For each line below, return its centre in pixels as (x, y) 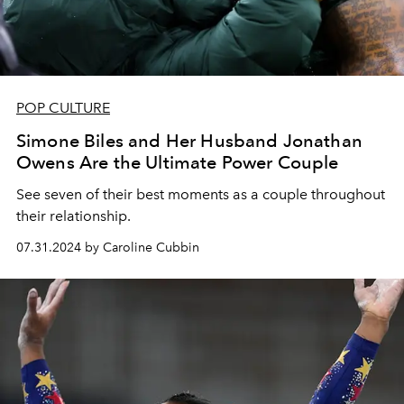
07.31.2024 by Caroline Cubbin (108, 248)
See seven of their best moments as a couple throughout (201, 195)
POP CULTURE (63, 108)
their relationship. (73, 216)
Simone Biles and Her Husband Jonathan (189, 141)
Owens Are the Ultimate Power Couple (178, 163)
